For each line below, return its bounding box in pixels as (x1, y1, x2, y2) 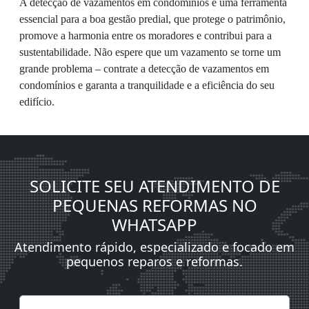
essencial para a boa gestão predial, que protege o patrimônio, (19, 12, 286, 25)
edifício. (19, 95, 54, 108)
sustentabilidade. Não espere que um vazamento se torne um (19, 46, 281, 58)
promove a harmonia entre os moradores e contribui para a (19, 29, 272, 41)
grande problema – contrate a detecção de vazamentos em (19, 62, 269, 74)
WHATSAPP (112, 212, 197, 236)
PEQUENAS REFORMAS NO (52, 193, 257, 217)
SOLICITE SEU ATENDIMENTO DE (29, 174, 280, 197)
